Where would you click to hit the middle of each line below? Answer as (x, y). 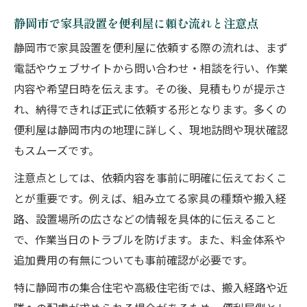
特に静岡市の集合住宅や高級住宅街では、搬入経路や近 (151, 289)
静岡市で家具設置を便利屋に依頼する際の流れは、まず (151, 49)
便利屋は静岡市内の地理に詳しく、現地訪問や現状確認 (151, 131)
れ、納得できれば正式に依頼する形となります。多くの (150, 111)
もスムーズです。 (57, 152)
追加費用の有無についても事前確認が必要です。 (133, 261)
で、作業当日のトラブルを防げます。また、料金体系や (150, 241)
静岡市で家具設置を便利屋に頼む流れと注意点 (136, 23)
